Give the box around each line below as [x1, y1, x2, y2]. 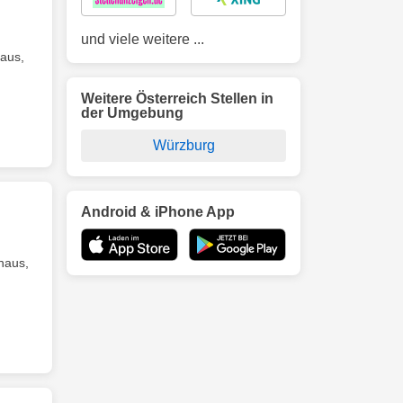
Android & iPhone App [81, 204, 235, 219]
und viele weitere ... [81, 31, 204, 47]
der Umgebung [81, 105, 184, 121]
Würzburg [152, 138, 215, 153]
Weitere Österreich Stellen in [81, 91, 273, 106]
